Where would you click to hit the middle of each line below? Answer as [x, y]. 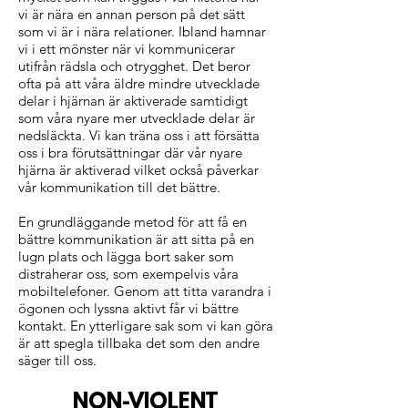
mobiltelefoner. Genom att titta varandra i [145, 291]
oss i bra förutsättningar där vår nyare [130, 153]
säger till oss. [57, 360]
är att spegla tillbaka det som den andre [139, 343]
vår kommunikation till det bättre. [119, 187]
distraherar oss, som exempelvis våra [128, 274]
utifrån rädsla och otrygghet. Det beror [134, 66]
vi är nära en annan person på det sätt [132, 14]
